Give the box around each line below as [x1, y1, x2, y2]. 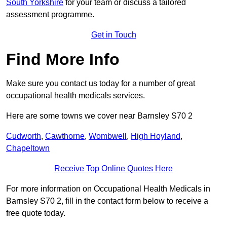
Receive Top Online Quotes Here [54, 164, 173, 173]
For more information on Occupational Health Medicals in [6, 184, 210, 194]
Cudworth [6, 132, 41, 141]
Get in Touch [91, 30, 136, 40]
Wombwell [89, 132, 127, 141]
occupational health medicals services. [6, 91, 145, 100]
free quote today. [6, 209, 65, 218]
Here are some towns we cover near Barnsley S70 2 [6, 111, 193, 121]
